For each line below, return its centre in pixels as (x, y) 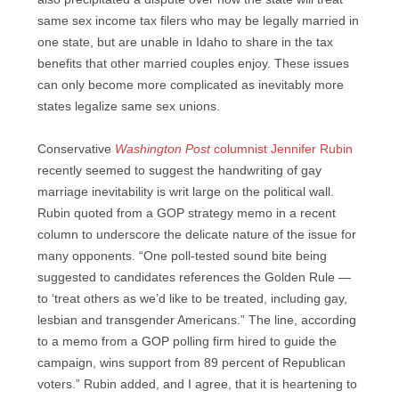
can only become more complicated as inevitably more (191, 85)
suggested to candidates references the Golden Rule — (194, 278)
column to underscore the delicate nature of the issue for (197, 235)
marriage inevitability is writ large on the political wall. (186, 192)
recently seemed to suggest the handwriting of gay (179, 171)
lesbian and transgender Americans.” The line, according (197, 321)
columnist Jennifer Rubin (281, 150)
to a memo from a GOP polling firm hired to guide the (187, 342)
